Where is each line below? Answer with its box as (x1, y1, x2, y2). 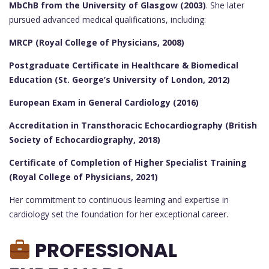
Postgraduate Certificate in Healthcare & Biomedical (9, 59, 238, 71)
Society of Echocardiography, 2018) (9, 134, 160, 146)
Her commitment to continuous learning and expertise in (9, 194, 229, 206)
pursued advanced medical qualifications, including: (9, 14, 206, 26)
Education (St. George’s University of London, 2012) (9, 74, 230, 86)
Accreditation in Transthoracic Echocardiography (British (9, 119, 257, 131)
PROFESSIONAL (31, 236, 178, 264)
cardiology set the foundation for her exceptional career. (9, 208, 228, 220)
